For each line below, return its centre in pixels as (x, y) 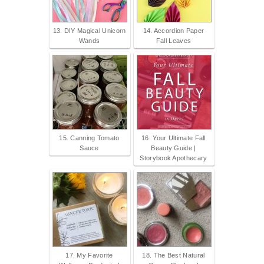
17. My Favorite (89, 255)
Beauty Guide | (174, 148)
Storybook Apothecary (174, 158)
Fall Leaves (174, 41)
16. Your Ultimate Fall (174, 138)
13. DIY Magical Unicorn (89, 31)
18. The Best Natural (174, 255)
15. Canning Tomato (89, 138)
